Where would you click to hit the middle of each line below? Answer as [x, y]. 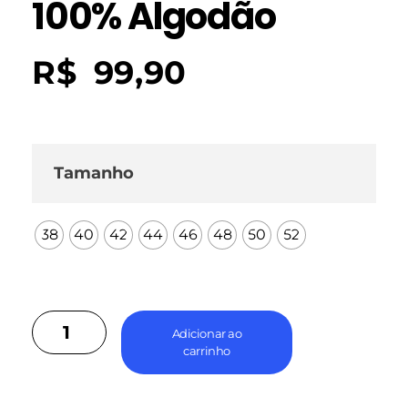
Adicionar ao [207, 333]
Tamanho [94, 172]
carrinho [207, 350]
